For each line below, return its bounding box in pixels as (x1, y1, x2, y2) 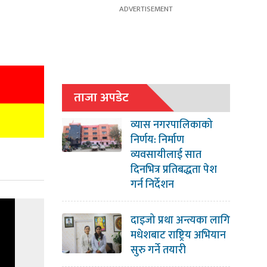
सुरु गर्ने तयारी (130, 241, 186, 260)
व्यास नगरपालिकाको (130, 116, 213, 135)
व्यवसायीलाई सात (130, 146, 201, 164)
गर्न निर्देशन (130, 176, 174, 194)
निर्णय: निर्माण (130, 131, 184, 150)
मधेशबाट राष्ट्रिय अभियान (130, 226, 226, 245)
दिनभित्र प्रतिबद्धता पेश (130, 161, 217, 179)
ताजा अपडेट (73, 87, 129, 108)
